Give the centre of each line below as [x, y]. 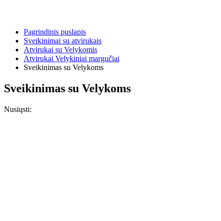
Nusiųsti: [18, 109]
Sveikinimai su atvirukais [63, 41]
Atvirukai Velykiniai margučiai [72, 58]
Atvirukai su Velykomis [60, 50]
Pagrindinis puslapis [55, 32]
